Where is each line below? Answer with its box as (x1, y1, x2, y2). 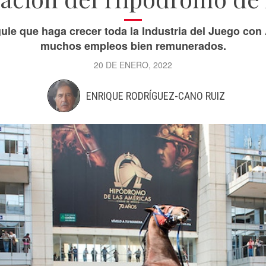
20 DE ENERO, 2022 (94, 59, 172, 71)
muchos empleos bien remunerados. (40, 38, 226, 53)
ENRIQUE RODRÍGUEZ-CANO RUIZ (85, 90, 225, 102)
